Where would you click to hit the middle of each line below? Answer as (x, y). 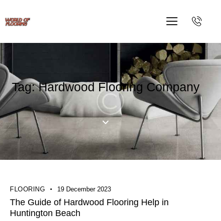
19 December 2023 (84, 189)
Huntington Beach (45, 213)
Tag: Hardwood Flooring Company (106, 87)
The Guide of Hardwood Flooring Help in (89, 203)
